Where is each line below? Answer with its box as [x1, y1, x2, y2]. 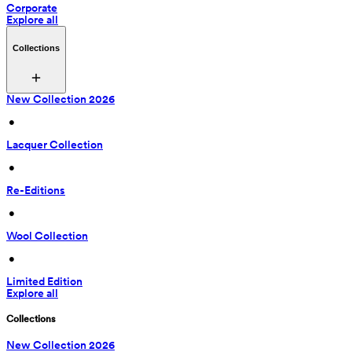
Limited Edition [6, 275, 82, 288]
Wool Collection [6, 229, 88, 243]
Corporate [6, 2, 57, 15]
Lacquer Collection [6, 138, 103, 152]
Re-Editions [6, 184, 65, 197]
